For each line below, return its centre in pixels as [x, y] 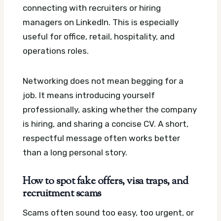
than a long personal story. [75, 152]
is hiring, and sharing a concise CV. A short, [106, 124]
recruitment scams [62, 194]
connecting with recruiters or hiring [92, 8]
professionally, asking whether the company [110, 109]
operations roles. [56, 51]
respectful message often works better [101, 138]
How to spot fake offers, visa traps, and [106, 181]
